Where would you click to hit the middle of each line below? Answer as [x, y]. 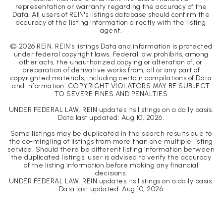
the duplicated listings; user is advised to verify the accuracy [111, 158]
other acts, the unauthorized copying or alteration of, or [111, 62]
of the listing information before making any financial [111, 166]
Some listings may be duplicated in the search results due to [111, 134]
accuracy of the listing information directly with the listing [111, 23]
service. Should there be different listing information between [111, 150]
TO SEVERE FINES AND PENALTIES [111, 94]
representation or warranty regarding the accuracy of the [111, 7]
